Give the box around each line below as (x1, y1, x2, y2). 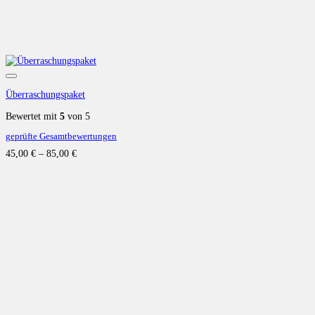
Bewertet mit (6, 110, 60, 122)
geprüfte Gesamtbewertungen (6, 131, 117, 141)
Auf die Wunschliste (229, 75, 306, 86)
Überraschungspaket (6, 88, 85, 100)
